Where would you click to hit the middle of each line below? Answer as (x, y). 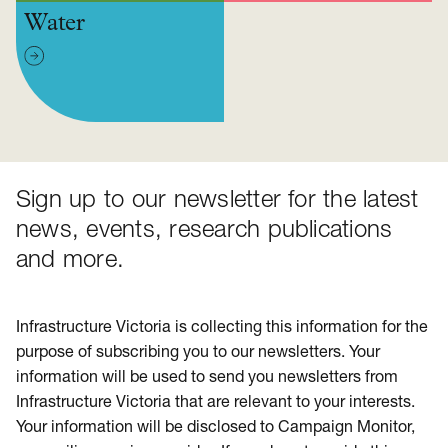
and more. (70, 261)
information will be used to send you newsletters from (207, 378)
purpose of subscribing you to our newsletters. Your (198, 353)
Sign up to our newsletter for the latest (217, 201)
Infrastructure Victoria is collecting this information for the (222, 328)
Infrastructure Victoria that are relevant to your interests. (215, 403)
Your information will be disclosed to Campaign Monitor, (215, 428)
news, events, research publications (204, 231)
